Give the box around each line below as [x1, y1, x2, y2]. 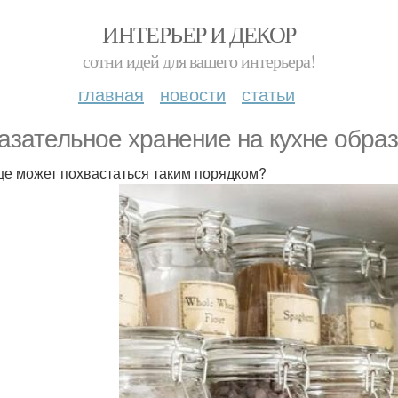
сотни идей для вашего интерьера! [83, 49, 315, 73]
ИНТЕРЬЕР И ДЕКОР [102, 19, 296, 49]
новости [160, 81, 226, 107]
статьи [242, 81, 295, 107]
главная [78, 81, 144, 107]
